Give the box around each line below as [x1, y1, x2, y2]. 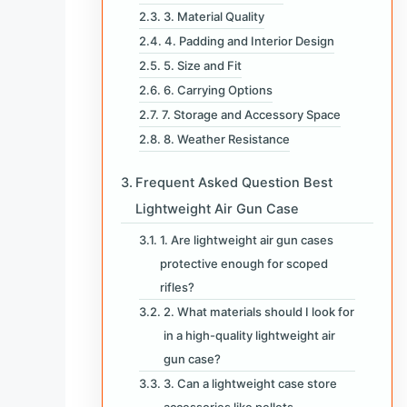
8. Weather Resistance [163, 131, 290, 146]
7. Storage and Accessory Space [161, 106, 341, 122]
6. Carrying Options [163, 82, 273, 97]
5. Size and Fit [163, 57, 242, 73]
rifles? [159, 279, 194, 294]
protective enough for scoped [159, 255, 328, 271]
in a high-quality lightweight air [163, 327, 335, 342]
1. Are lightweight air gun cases [159, 232, 333, 247]
